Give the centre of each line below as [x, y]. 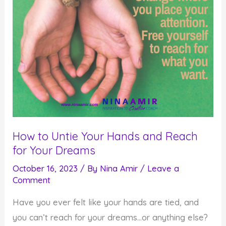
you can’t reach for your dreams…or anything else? [110, 217]
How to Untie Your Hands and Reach [105, 136]
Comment [32, 180]
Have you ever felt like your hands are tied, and [106, 202]
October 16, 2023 [47, 169]
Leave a [163, 169]
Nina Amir [120, 169]
